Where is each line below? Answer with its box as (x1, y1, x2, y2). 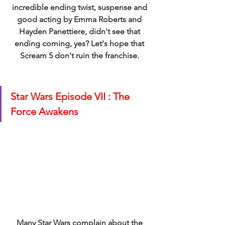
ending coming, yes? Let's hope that (15, 38, 146, 48)
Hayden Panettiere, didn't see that (19, 26, 142, 36)
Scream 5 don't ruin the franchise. (20, 50, 141, 60)
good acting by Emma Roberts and (17, 14, 144, 24)
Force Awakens (11, 105, 81, 118)
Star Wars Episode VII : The (11, 90, 132, 102)
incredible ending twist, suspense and (12, 2, 149, 12)
